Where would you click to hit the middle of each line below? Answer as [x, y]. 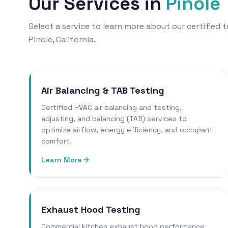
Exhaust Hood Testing [91, 210]
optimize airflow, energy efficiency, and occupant [127, 130]
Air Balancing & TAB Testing [103, 91]
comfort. [56, 141]
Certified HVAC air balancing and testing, [111, 108]
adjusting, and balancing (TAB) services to [114, 119]
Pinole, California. [62, 40]
